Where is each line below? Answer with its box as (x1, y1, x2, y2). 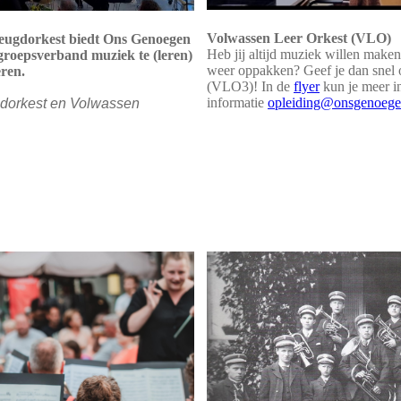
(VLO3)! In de (207, 79, 294, 95)
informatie (207, 95, 268, 111)
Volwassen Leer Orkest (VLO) (207, 30, 391, 47)
